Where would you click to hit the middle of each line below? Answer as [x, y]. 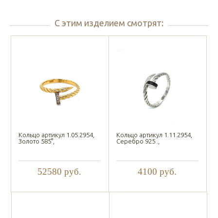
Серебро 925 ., [138, 141]
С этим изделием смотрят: [109, 23]
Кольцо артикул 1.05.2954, [56, 135]
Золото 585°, [36, 141]
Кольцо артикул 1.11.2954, [154, 135]
